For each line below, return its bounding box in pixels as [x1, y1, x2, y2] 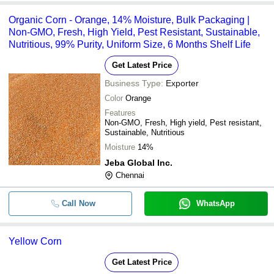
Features [105, 108, 136, 117]
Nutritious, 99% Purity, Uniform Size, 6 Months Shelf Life [9, 39, 251, 50]
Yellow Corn [9, 235, 62, 246]
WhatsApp [196, 198, 235, 208]
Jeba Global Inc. [105, 157, 172, 168]
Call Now [61, 198, 95, 208]
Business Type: [105, 78, 163, 88]
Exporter [166, 78, 199, 88]
